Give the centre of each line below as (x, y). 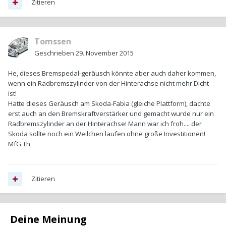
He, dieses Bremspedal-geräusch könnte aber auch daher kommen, (112, 73)
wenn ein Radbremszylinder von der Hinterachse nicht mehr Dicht (108, 83)
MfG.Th (19, 144)
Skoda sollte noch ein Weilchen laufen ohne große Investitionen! (107, 134)
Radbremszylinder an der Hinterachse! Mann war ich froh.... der (105, 124)
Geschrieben (55, 53)
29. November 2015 (105, 53)
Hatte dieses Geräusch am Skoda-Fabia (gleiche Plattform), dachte (109, 104)
